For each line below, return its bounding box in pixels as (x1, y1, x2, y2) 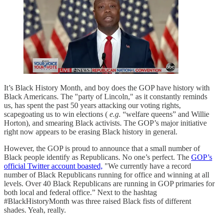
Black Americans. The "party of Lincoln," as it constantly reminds (4, 92, 207, 101)
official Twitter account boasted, (4, 161, 103, 170)
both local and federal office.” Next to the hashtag (4, 188, 157, 197)
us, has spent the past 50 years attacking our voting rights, (4, 101, 181, 109)
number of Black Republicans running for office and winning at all (4, 170, 209, 179)
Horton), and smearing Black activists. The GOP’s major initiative (4, 118, 207, 127)
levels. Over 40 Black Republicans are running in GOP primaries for (4, 179, 215, 188)
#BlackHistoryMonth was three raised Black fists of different (4, 197, 191, 205)
